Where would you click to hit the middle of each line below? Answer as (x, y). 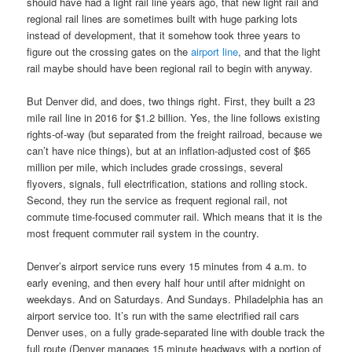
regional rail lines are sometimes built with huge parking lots (163, 18)
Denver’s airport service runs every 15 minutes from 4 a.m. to (167, 266)
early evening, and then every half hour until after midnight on (166, 283)
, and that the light (280, 51)
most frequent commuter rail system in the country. (143, 233)
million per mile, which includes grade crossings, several (155, 167)
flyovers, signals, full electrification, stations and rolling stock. (168, 184)
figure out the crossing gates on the (109, 51)
